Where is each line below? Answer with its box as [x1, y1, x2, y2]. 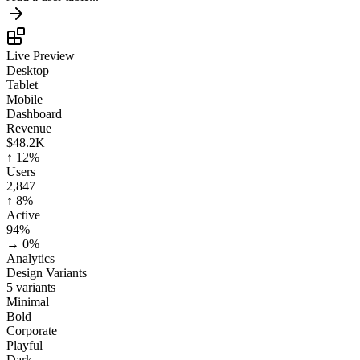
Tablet [6, 78, 38, 92]
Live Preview [6, 49, 75, 63]
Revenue [6, 121, 51, 136]
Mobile [6, 92, 43, 107]
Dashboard [6, 107, 62, 121]
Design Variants [6, 266, 87, 280]
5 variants [6, 280, 55, 295]
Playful [6, 338, 43, 353]
